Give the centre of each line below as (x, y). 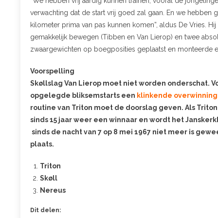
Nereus (53, 190)
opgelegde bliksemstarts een (83, 95)
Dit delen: (45, 210)
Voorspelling (52, 71)
